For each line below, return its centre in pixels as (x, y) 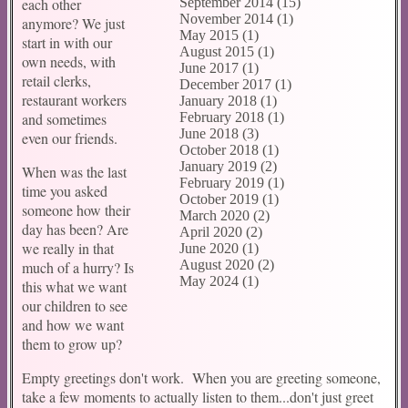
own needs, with (69, 61)
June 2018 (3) (219, 133)
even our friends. (70, 138)
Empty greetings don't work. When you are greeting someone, (201, 377)
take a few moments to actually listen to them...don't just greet (198, 396)
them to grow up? (74, 343)
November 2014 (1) (236, 19)
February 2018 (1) (232, 117)
